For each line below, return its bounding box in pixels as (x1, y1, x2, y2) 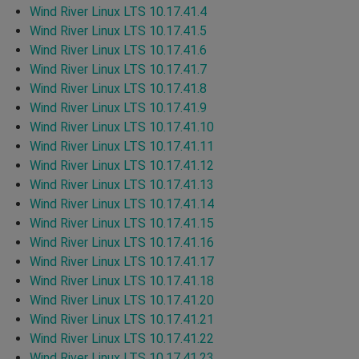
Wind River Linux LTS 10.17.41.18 (30, 272, 214, 288)
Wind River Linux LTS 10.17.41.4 (30, 3, 207, 19)
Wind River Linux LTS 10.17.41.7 (30, 61, 207, 77)
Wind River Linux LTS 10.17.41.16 (30, 234, 214, 250)
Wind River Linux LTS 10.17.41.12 (30, 157, 214, 173)
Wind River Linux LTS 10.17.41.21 (30, 311, 214, 327)
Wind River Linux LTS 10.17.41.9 (30, 99, 207, 115)
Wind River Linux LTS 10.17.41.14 (30, 196, 214, 212)
